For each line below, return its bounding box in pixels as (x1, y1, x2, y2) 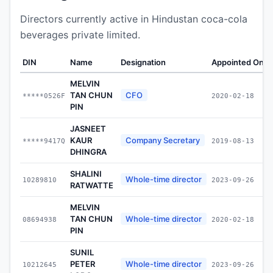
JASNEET (70, 123, 106, 133)
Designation (121, 57, 166, 67)
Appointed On (211, 57, 264, 67)
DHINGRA (70, 146, 107, 157)
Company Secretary (126, 135, 200, 145)
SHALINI (70, 168, 102, 179)
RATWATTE (70, 180, 113, 190)
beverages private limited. (20, 28, 140, 41)
